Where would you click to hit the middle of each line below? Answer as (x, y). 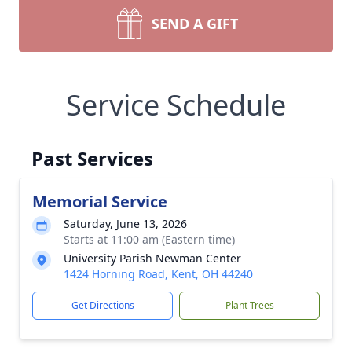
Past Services (92, 158)
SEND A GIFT (195, 24)
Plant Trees (249, 305)
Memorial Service (100, 202)
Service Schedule (176, 105)
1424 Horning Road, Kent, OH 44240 (158, 274)
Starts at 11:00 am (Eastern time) (149, 239)
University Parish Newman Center (152, 258)
